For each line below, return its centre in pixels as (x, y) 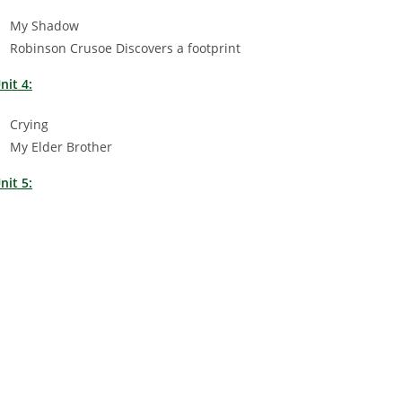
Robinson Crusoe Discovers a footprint (125, 48)
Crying (29, 124)
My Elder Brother (61, 146)
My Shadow (44, 25)
